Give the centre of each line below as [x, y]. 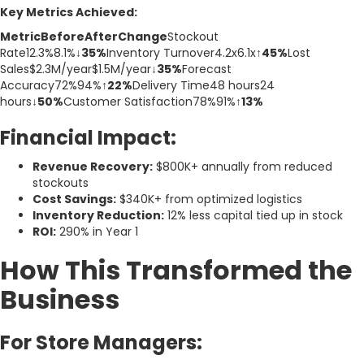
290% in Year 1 [97, 231]
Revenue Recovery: [93, 166]
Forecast [207, 69]
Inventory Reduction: [98, 215]
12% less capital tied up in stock [253, 215]
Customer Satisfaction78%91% [149, 101]
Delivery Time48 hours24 [204, 85]
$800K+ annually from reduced [243, 166]
